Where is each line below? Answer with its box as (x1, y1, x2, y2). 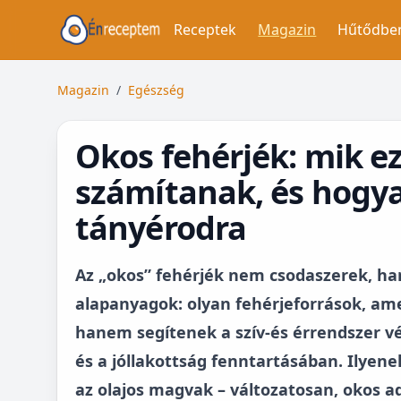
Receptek (174, 20, 237, 39)
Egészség (128, 81, 184, 98)
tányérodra (75, 206, 247, 250)
